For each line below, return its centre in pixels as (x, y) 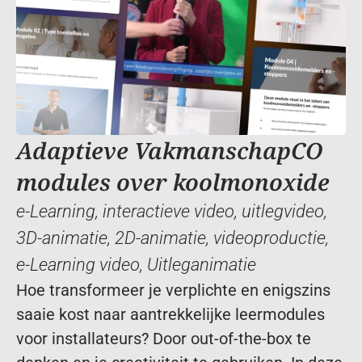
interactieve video (168, 211)
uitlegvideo (283, 211)
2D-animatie (160, 238)
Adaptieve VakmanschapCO (170, 150)
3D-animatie (62, 238)
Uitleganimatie (202, 265)
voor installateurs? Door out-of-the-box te (164, 339)
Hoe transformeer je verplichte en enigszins (173, 290)
